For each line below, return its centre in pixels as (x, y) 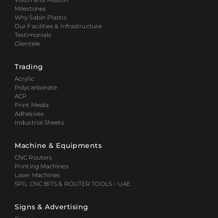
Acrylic (24, 79)
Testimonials (33, 35)
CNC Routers (34, 158)
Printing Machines (42, 166)
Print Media (32, 105)
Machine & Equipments (58, 146)
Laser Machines (37, 175)
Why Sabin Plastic (41, 18)
